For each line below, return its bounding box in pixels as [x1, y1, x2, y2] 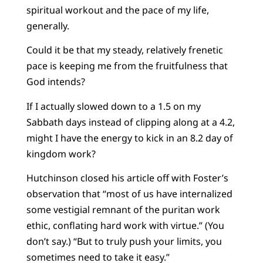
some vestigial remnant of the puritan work [26, 203, 220, 217]
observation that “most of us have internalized [26, 187, 232, 201]
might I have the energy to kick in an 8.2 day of [26, 131, 233, 144]
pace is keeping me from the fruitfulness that [26, 59, 228, 73]
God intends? [26, 75, 85, 89]
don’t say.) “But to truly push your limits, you [26, 235, 222, 248]
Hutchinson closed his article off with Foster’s [26, 171, 228, 185]
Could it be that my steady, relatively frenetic [26, 43, 223, 57]
